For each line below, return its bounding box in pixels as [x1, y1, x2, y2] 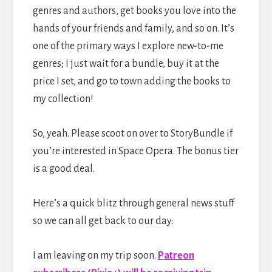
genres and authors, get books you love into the [32, 5, 236, 16]
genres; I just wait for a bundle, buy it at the [32, 58, 219, 69]
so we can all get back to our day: [32, 215, 174, 226]
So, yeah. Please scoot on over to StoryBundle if [32, 127, 233, 139]
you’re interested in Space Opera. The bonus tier [32, 145, 239, 157]
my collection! [32, 93, 93, 104]
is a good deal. [32, 163, 95, 174]
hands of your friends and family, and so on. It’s [32, 22, 234, 34]
